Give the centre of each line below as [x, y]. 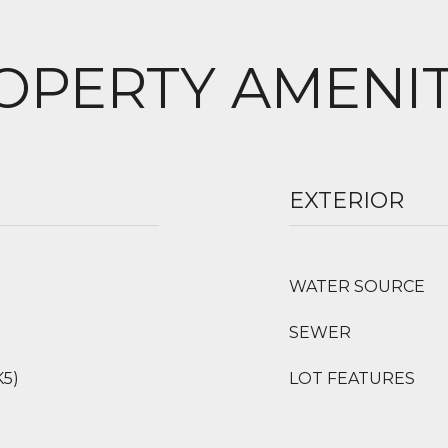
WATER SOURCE [357, 286]
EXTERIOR [346, 200]
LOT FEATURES [352, 378]
